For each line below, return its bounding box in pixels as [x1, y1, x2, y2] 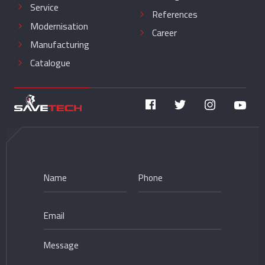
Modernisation [30, 17, 89, 35]
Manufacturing [30, 35, 90, 53]
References [152, 5, 198, 23]
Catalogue [30, 53, 71, 72]
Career [152, 23, 177, 41]
